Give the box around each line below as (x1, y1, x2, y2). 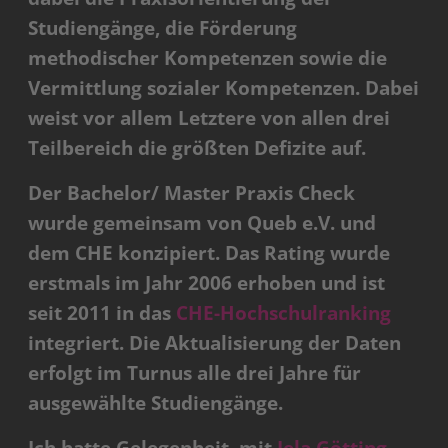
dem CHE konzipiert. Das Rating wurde (28, 240, 391, 267)
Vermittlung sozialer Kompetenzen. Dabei (28, 75, 420, 102)
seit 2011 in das (28, 300, 177, 327)
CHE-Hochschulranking (176, 300, 392, 327)
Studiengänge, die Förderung (28, 15, 298, 42)
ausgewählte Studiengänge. (28, 390, 284, 417)
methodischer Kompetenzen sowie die (28, 45, 388, 72)
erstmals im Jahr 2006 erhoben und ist (28, 270, 386, 297)
